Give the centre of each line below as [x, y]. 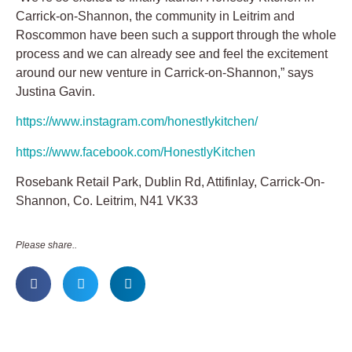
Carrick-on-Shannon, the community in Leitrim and [155, 16]
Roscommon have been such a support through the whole [176, 35]
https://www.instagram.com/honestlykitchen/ [137, 122]
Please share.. [46, 245]
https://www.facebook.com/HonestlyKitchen [136, 152]
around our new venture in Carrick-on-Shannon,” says [165, 73]
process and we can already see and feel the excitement [172, 54]
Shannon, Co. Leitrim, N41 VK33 [107, 201]
